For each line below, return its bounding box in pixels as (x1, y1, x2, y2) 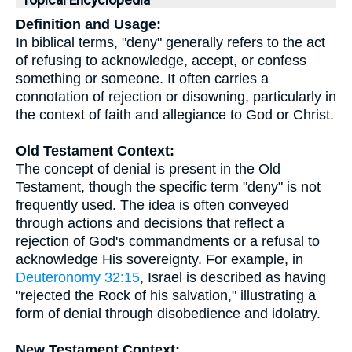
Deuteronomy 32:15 (16, 269, 140, 285)
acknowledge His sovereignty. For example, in (16, 251, 303, 267)
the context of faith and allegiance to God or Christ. (16, 107, 334, 123)
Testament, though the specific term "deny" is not (16, 179, 321, 195)
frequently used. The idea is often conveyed (16, 197, 289, 213)
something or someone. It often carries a (16, 71, 269, 86)
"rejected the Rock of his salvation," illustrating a (16, 288, 316, 303)
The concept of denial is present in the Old (16, 161, 280, 177)
